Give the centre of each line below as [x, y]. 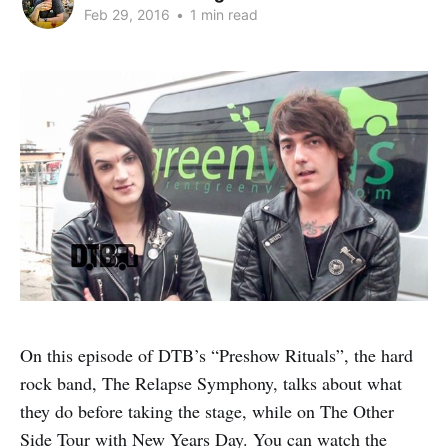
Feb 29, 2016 [127, 14]
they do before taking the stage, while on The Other [207, 410]
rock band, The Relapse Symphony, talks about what [211, 382]
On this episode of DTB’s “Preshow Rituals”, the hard [216, 354]
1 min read [222, 14]
